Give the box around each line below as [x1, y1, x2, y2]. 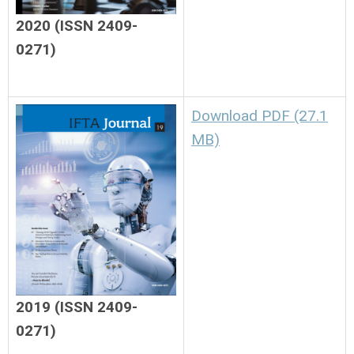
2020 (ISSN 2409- [16, 16, 137, 35]
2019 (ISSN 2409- [16, 297, 137, 316]
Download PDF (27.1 [191, 107, 328, 125]
